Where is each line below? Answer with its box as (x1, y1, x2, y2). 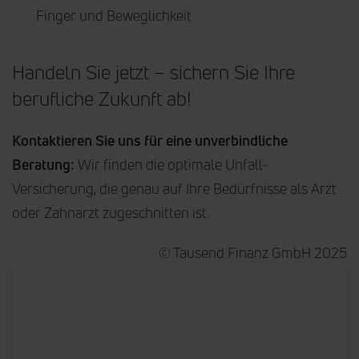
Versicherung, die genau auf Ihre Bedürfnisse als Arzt (12, 178, 337, 198)
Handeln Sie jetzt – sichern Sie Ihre (12, 58, 295, 85)
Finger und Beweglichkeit (36, 5, 192, 25)
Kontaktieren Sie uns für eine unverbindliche (12, 130, 288, 150)
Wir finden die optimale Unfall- (75, 154, 268, 174)
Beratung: (12, 154, 75, 174)
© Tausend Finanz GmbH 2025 (159, 242, 347, 262)
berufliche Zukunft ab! (12, 85, 191, 111)
